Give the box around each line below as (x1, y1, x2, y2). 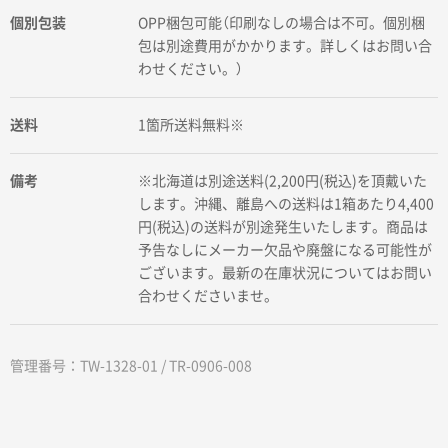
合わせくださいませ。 (138, 289, 279, 304)
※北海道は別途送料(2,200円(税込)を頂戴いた (138, 174, 428, 189)
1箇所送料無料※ (138, 118, 245, 133)
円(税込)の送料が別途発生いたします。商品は (138, 220, 429, 235)
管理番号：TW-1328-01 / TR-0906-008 (10, 359, 252, 374)
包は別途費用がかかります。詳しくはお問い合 (138, 39, 433, 54)
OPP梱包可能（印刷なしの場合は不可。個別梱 (138, 16, 426, 31)
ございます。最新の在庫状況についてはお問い (138, 266, 433, 281)
